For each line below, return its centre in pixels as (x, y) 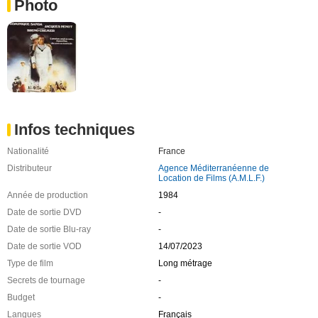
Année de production (48, 196)
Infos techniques (75, 130)
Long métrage (185, 264)
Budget (21, 298)
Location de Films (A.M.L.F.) (211, 179)
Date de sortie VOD (44, 247)
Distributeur (29, 169)
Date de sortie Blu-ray (49, 230)
